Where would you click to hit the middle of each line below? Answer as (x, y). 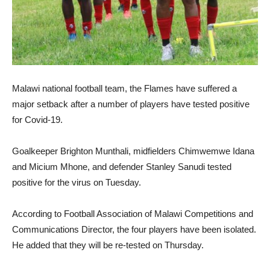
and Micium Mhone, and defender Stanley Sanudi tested (122, 166)
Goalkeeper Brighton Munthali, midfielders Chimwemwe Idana (133, 151)
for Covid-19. (37, 119)
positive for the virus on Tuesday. (77, 182)
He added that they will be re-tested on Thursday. (108, 245)
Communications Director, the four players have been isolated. (134, 229)
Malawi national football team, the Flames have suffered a (124, 88)
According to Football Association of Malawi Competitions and (133, 213)
